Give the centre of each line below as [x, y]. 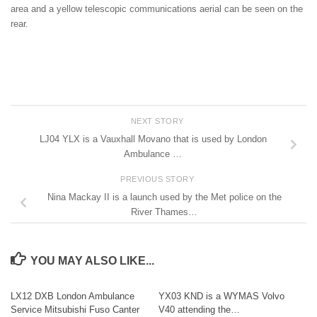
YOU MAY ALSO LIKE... [92, 260]
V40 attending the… [199, 309]
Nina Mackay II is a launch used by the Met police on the [164, 197]
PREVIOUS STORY [158, 179]
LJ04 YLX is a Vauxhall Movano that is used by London [153, 139]
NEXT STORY [158, 121]
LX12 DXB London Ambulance [73, 296]
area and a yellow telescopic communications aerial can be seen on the [157, 8]
